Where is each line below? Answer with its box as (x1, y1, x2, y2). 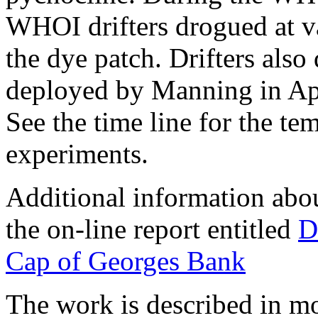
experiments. (6, 138, 148, 170)
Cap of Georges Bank (6, 246, 246, 277)
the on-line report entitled (6, 214, 298, 245)
